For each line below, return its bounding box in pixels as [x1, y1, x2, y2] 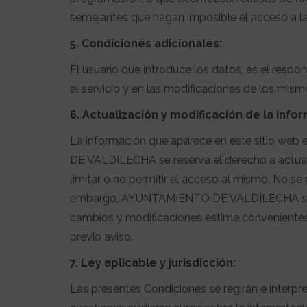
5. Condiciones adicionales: [70, 37, 222, 50]
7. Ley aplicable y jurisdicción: [70, 256, 236, 269]
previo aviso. [70, 230, 133, 243]
